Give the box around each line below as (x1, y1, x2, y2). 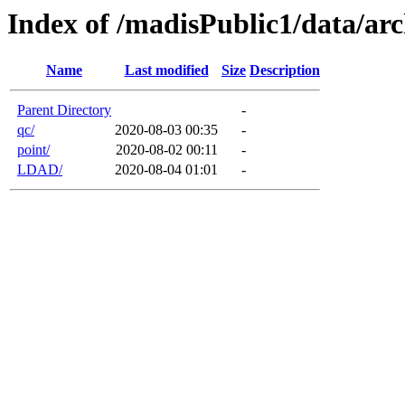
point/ (17, 142, 50, 158)
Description (250, 62, 320, 79)
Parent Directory (17, 102, 111, 118)
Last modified (124, 62, 209, 79)
